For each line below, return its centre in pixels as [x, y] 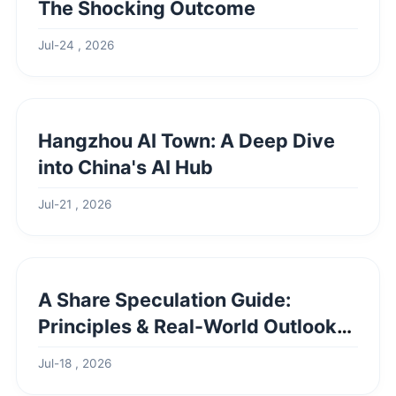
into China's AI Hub [126, 167]
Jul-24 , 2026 [76, 45]
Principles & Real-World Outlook [187, 326]
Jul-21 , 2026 [75, 204]
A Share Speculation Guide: [164, 300]
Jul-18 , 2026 [75, 363]
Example [78, 353]
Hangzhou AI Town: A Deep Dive [187, 141]
